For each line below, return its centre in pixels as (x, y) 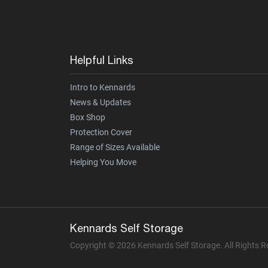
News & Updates (100, 103)
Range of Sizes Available (115, 147)
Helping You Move (103, 162)
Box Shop (88, 118)
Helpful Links (102, 60)
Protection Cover (101, 133)
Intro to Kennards (103, 88)
